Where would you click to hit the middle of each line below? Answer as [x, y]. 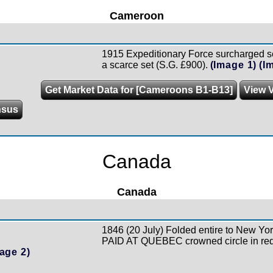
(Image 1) [233, 65]
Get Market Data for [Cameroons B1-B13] [139, 90]
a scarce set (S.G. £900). [156, 65]
